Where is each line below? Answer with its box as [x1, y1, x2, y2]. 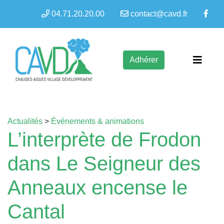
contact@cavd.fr [130, 9, 187, 18]
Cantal [7, 200, 65, 222]
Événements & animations [51, 117, 144, 125]
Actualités [7, 117, 42, 125]
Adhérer [129, 55, 158, 64]
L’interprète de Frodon [7, 128, 201, 150]
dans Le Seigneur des [7, 152, 200, 174]
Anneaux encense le [7, 176, 187, 198]
